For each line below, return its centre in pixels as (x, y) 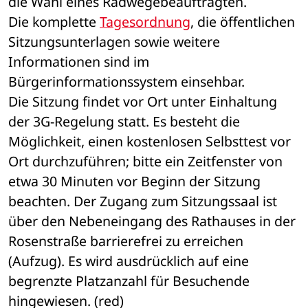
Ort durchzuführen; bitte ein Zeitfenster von (145, 162)
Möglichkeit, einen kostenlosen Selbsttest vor (150, 142)
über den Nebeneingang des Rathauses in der (152, 221)
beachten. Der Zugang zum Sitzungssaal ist (143, 201)
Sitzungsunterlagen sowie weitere (114, 42)
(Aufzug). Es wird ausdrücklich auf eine (129, 261)
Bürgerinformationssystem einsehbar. (126, 82)
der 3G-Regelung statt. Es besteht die (124, 122)
